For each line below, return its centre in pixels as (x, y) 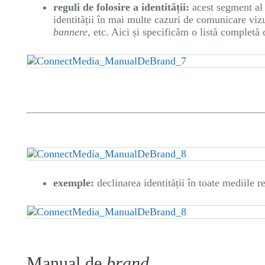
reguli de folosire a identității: (121, 7)
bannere (70, 32)
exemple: (75, 183)
